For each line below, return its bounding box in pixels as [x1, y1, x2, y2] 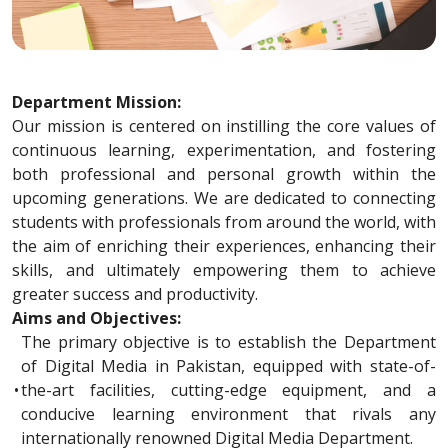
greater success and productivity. [12, 282, 258, 305]
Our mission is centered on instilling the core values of [12, 114, 436, 137]
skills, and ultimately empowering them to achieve [12, 258, 436, 281]
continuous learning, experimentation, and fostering [12, 138, 436, 161]
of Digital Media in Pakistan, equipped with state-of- [21, 354, 436, 377]
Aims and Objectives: [12, 306, 181, 329]
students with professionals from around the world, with [12, 210, 436, 233]
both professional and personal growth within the [12, 162, 436, 185]
